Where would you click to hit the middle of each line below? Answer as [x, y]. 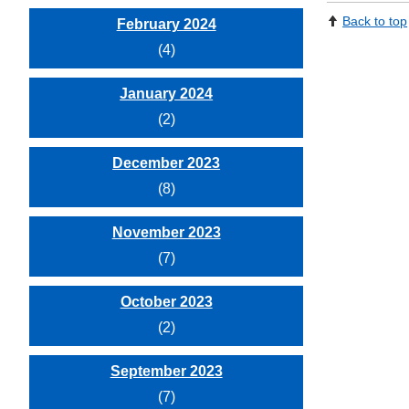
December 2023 [167, 163]
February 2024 [166, 24]
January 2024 [167, 94]
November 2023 [166, 232]
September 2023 [166, 371]
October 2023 [166, 302]
